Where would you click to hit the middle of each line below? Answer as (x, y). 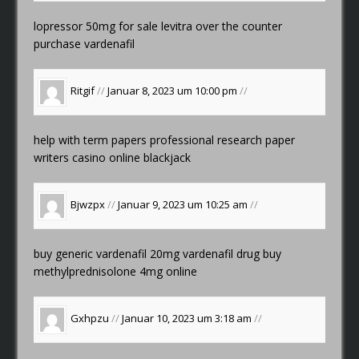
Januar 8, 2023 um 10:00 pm (174, 91)
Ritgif (83, 91)
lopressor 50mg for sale (98, 26)
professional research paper (223, 139)
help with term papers (92, 139)
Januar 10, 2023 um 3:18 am (188, 319)
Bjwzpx (88, 205)
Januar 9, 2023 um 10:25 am (184, 205)
